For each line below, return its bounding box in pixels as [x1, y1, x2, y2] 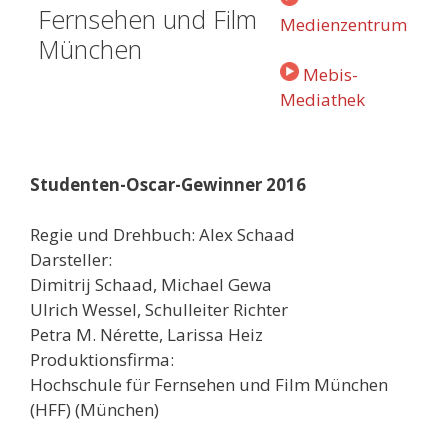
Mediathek [280, 88, 365, 112]
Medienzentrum [280, 12, 407, 36]
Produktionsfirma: [30, 348, 174, 372]
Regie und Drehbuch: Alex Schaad [30, 223, 295, 247]
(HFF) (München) [30, 398, 159, 422]
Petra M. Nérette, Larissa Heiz [30, 323, 263, 347]
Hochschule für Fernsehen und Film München [30, 373, 388, 397]
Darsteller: [30, 248, 112, 272]
